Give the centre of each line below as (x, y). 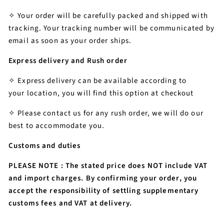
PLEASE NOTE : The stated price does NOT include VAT (108, 166)
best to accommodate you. (56, 126)
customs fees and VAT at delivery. (70, 203)
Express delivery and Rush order (68, 61)
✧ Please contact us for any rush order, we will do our (106, 113)
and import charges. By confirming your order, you (103, 178)
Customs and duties (45, 146)
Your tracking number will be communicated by (128, 28)
